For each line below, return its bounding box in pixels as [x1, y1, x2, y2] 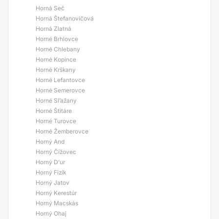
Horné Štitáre [36, 107, 72, 114]
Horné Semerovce [36, 87, 85, 94]
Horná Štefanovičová [36, 15, 94, 22]
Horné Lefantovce [36, 76, 85, 84]
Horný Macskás [36, 199, 78, 207]
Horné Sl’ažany [36, 97, 77, 104]
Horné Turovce [36, 117, 76, 125]
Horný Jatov [36, 179, 69, 186]
